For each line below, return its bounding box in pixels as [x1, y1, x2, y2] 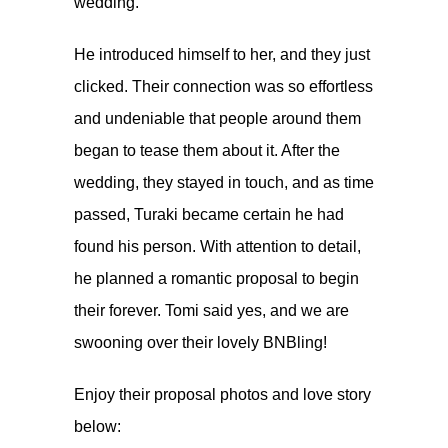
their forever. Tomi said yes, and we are [74, 301, 349, 319]
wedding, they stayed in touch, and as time [74, 173, 374, 191]
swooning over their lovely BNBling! [74, 333, 327, 351]
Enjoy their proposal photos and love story [74, 385, 371, 403]
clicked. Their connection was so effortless [74, 77, 373, 95]
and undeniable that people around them [74, 109, 361, 127]
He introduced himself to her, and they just [74, 45, 370, 63]
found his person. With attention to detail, [74, 237, 361, 255]
